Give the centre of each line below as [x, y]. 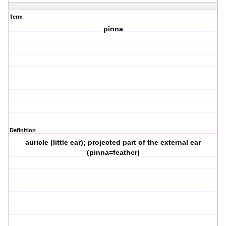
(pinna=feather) [113, 153]
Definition [23, 130]
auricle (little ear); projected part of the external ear [113, 143]
